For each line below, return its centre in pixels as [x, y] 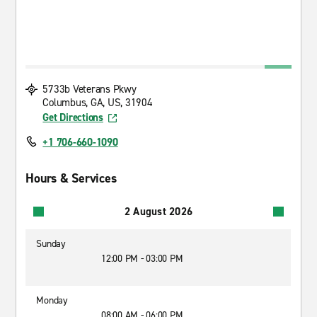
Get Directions [73, 117]
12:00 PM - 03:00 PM [142, 259]
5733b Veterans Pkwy [90, 89]
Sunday [51, 244]
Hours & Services [71, 178]
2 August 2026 [158, 211]
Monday [52, 300]
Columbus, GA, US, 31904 [98, 103]
